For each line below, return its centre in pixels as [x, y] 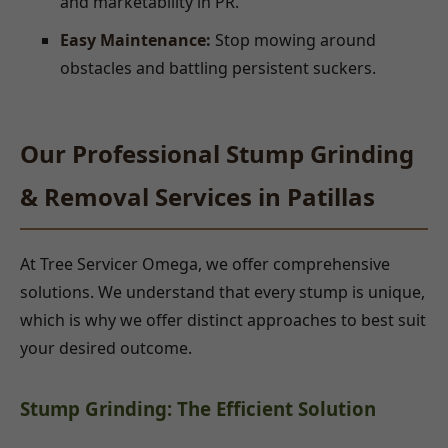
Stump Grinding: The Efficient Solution [198, 408]
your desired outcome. [106, 347]
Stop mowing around [293, 39]
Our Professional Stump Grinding [217, 153]
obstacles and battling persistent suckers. [218, 67]
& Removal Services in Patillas [197, 196]
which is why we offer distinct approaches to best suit [223, 319]
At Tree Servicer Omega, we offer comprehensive [205, 263]
